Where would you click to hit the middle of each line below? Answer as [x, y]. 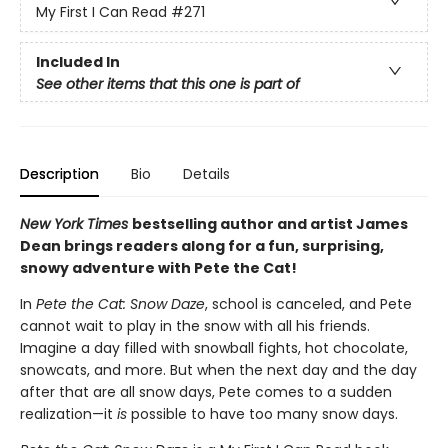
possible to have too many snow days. [262, 413]
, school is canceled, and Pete [308, 303]
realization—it [68, 413]
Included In [78, 61]
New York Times [76, 223]
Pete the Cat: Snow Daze [120, 303]
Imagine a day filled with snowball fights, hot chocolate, [214, 347]
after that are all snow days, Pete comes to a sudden [206, 391]
